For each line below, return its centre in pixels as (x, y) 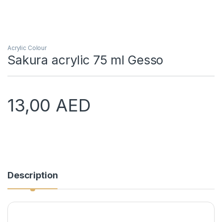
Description (33, 175)
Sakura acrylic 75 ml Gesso (85, 60)
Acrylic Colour (27, 48)
